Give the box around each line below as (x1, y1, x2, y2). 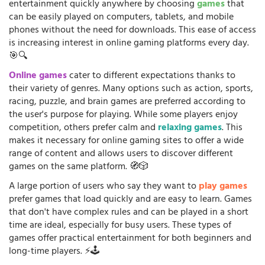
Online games (9, 67, 67, 86)
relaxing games (158, 119, 222, 138)
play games (199, 178, 247, 196)
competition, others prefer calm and (9, 119, 158, 138)
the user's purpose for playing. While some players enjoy (9, 106, 238, 125)
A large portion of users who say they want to (9, 178, 199, 196)
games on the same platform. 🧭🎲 (9, 159, 148, 177)
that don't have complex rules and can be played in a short (9, 204, 248, 222)
